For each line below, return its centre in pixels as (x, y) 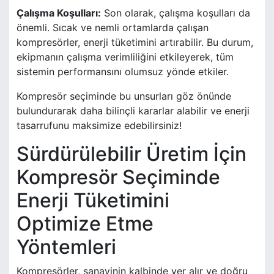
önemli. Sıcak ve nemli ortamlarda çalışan (113, 28)
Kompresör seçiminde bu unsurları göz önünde (124, 96)
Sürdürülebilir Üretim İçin (131, 154)
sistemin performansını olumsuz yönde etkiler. (123, 72)
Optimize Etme (85, 224)
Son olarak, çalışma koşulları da (176, 13)
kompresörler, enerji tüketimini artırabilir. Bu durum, (135, 43)
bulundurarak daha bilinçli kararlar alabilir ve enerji (133, 111)
